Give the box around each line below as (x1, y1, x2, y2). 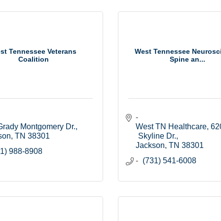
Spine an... (170, 55, 206, 63)
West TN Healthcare (136, 122, 207, 131)
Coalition (18, 55, 49, 63)
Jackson (136, 141, 165, 150)
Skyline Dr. (138, 132, 176, 141)
